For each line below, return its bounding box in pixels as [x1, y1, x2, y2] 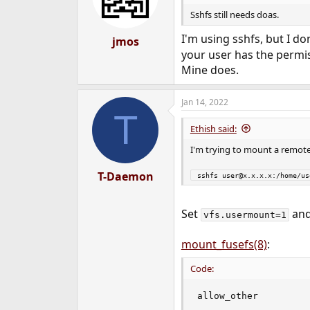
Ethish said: [190, 122, 237, 135]
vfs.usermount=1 [203, 209, 286, 220]
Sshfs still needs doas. [190, 8, 279, 21]
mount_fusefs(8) [181, 236, 267, 252]
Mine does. [181, 62, 239, 77]
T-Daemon [97, 168, 154, 184]
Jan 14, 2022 [181, 95, 228, 108]
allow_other [197, 290, 258, 301]
